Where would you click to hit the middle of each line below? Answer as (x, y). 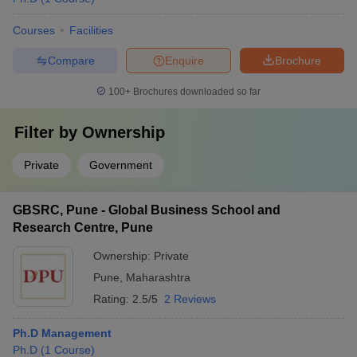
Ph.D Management (62, 333)
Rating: (113, 299)
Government (121, 165)
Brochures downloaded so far (196, 92)
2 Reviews (190, 299)
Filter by (48, 132)
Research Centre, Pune (83, 228)
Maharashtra (158, 277)
